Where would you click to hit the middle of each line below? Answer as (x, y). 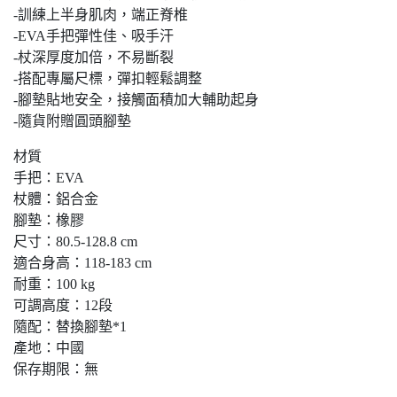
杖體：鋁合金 (56, 199)
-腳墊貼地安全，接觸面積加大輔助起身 (136, 100)
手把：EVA (49, 178)
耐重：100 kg (54, 284)
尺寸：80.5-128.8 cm (75, 241)
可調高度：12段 (63, 305)
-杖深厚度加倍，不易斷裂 (93, 57)
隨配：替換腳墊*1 (70, 327)
